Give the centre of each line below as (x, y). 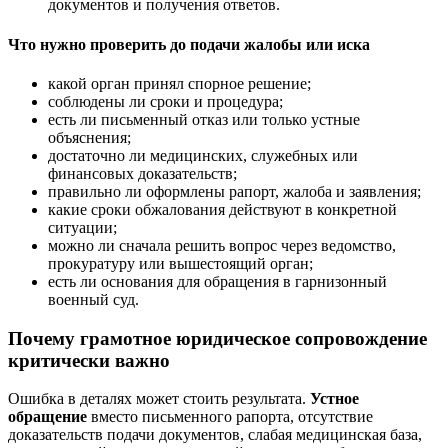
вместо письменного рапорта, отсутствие (230, 417)
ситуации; (82, 227)
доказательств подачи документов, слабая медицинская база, (215, 435)
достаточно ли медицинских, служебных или (203, 155)
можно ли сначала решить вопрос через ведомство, (222, 245)
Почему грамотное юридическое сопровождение (217, 338)
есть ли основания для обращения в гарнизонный (217, 281)
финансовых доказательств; (142, 173)
